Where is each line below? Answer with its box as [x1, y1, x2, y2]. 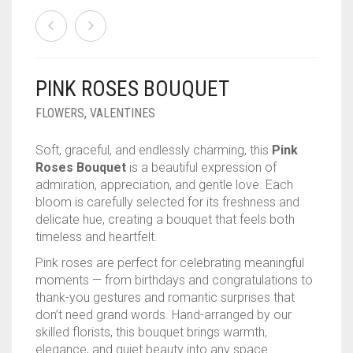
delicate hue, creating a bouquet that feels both [35, 211, 295, 227]
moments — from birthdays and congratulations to [35, 272, 313, 288]
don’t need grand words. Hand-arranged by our [35, 307, 292, 322]
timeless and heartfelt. [35, 229, 158, 244]
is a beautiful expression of [126, 159, 277, 175]
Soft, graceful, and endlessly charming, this [35, 142, 272, 158]
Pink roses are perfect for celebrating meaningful [35, 255, 304, 270]
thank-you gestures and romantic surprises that [35, 289, 295, 305]
